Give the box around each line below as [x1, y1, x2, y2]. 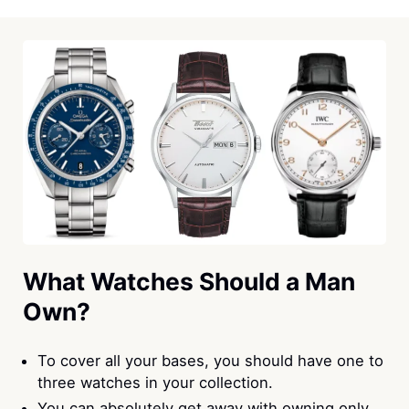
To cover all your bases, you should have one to [37, 351, 384, 371]
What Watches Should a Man [22, 267, 355, 297]
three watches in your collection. [37, 373, 274, 393]
